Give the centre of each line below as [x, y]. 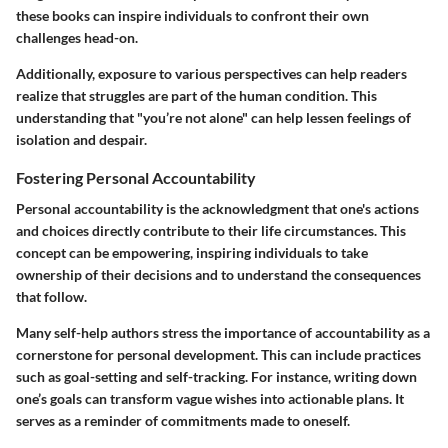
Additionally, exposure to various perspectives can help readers [211, 74]
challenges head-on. [77, 38]
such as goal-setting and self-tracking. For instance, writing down [216, 377]
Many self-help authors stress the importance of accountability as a [223, 333]
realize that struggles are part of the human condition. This [196, 96]
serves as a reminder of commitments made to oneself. [183, 421]
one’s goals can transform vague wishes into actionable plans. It [210, 399]
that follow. [51, 297]
